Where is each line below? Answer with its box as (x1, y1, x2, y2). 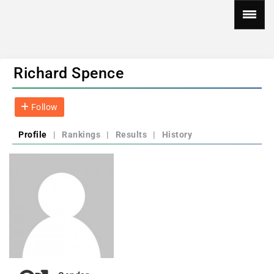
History (161, 130, 192, 139)
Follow (29, 102, 58, 112)
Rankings (62, 130, 100, 139)
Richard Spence (13, 64, 124, 82)
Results (115, 130, 147, 139)
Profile (18, 130, 47, 139)
